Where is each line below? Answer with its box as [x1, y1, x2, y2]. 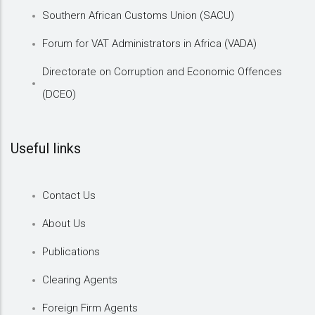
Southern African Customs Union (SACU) [42, 8, 234, 22]
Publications [42, 245, 100, 258]
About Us [42, 217, 86, 230]
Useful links [11, 139, 81, 157]
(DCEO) [42, 87, 76, 101]
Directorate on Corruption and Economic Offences [42, 65, 282, 78]
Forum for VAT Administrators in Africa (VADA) [42, 37, 257, 50]
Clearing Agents [42, 273, 117, 286]
